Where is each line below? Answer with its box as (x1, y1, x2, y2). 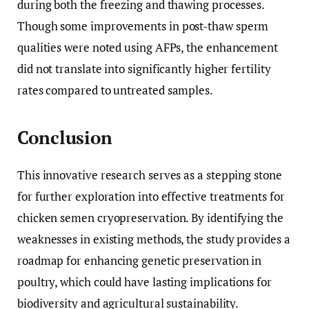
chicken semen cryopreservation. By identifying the (17, 209, 283, 226)
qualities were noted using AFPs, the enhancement (17, 39, 278, 56)
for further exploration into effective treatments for (17, 188, 285, 204)
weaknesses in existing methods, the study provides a (17, 230, 290, 247)
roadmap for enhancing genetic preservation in (17, 252, 262, 268)
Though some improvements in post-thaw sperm (17, 18, 269, 34)
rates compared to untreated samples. (17, 82, 213, 99)
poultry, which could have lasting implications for (17, 273, 272, 290)
